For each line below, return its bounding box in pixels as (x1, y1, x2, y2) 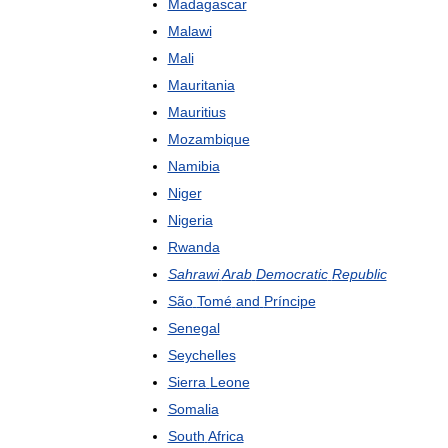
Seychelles (167, 347, 236, 363)
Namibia (167, 158, 220, 174)
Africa (207, 428, 244, 444)
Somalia (167, 401, 219, 417)
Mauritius (167, 104, 226, 120)
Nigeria (167, 212, 213, 228)
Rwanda (167, 239, 220, 255)
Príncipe (263, 293, 316, 309)
